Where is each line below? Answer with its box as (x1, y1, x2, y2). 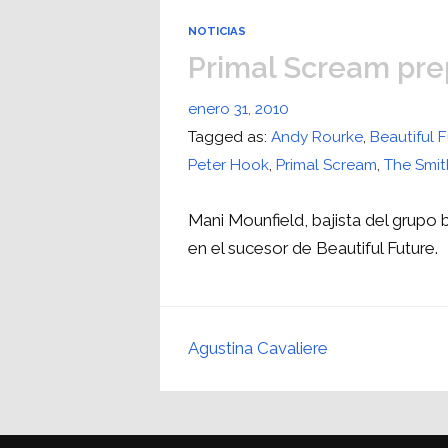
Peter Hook (188, 156, 270, 175)
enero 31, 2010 (188, 100, 290, 119)
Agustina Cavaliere (188, 338, 329, 359)
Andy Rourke (271, 128, 364, 147)
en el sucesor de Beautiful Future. (188, 238, 439, 259)
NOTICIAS (188, 24, 247, 39)
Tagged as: (188, 128, 272, 147)
